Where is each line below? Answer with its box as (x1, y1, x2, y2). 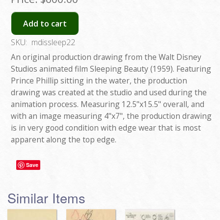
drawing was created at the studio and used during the (11, 87, 207, 98)
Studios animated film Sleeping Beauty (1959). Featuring (11, 63, 211, 75)
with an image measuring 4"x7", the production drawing (11, 110, 212, 122)
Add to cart (23, 18, 67, 29)
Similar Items (7, 188, 85, 208)
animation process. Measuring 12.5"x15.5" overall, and (11, 99, 204, 110)
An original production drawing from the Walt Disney (11, 52, 201, 63)
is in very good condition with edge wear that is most (11, 122, 201, 134)
